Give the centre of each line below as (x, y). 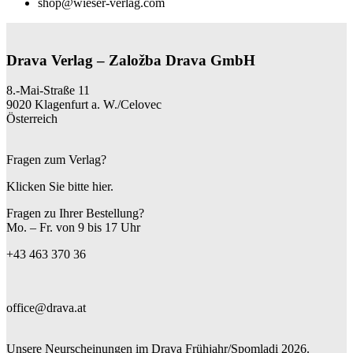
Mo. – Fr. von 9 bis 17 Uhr (73, 228)
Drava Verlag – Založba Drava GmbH (131, 60)
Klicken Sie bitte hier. (60, 187)
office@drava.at (46, 308)
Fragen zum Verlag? (56, 160)
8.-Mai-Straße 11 (48, 91)
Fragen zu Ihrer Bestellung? (75, 214)
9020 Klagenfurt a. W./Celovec (84, 105)
